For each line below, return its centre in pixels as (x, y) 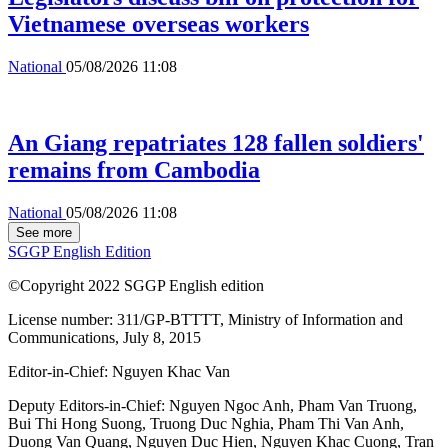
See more (44, 232)
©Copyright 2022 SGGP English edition (136, 285)
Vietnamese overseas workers (158, 23)
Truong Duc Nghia (210, 423)
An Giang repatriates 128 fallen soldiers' (216, 142)
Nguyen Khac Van (171, 371)
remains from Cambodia (134, 169)
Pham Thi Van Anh (339, 423)
